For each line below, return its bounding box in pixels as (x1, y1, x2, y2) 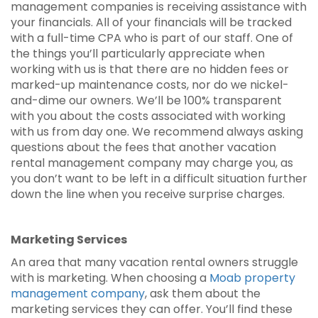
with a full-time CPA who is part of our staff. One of (11, 30, 293, 46)
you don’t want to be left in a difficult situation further (11, 170, 307, 187)
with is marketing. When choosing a (11, 270, 209, 286)
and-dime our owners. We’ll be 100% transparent (11, 92, 282, 109)
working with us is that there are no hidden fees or (11, 61, 289, 77)
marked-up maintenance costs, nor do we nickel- (11, 77, 289, 93)
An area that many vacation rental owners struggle (11, 254, 298, 270)
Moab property (209, 270, 295, 286)
